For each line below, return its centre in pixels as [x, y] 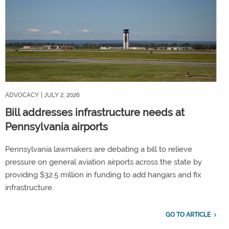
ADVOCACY [22, 95]
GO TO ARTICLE [188, 215]
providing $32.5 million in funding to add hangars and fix [103, 175]
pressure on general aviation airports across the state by [104, 162]
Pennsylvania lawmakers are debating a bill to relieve [99, 150]
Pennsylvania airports [56, 127]
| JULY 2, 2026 [60, 95]
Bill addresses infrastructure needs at [95, 113]
